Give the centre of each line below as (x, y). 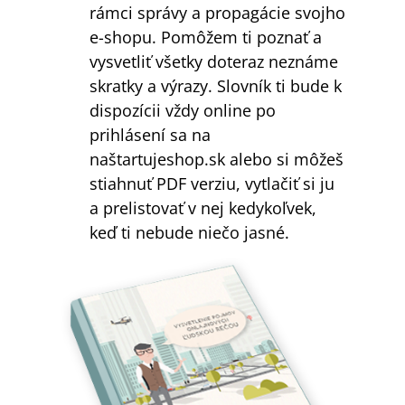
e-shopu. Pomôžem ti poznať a (206, 36)
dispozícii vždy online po (183, 109)
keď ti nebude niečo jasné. (189, 231)
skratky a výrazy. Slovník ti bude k (216, 85)
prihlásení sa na (150, 134)
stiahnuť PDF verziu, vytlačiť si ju (212, 183)
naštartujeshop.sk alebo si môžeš (217, 158)
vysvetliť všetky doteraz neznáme (214, 61)
